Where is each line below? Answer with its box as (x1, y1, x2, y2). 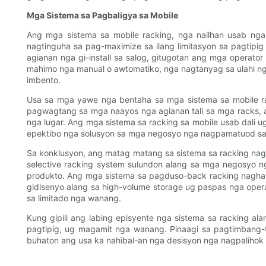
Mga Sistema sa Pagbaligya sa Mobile (27, 10, 178, 21)
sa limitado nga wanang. (27, 193, 121, 204)
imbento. (27, 75, 61, 85)
